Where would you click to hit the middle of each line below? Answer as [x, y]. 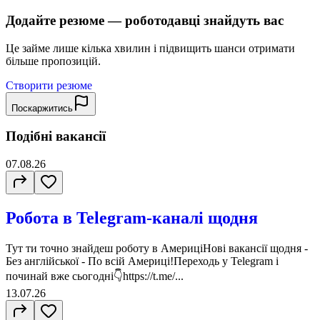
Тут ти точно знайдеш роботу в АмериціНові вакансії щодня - [157, 248]
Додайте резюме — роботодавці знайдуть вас [145, 21]
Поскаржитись [42, 108]
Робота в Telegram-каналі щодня [132, 218]
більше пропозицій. [53, 61]
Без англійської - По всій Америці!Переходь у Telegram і [142, 261]
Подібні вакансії [56, 136]
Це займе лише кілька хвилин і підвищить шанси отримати [150, 48]
